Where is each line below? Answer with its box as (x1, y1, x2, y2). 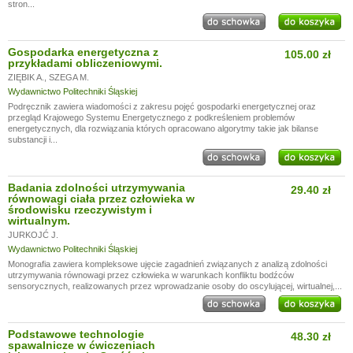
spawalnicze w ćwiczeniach (8, 339, 155, 351)
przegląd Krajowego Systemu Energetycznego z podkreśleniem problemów (8, 113, 295, 122)
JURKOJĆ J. (8, 230, 58, 240)
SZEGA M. (49, 72, 89, 82)
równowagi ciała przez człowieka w (8, 192, 195, 205)
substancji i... (8, 135, 58, 144)
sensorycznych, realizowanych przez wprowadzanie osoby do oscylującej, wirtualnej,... (8, 281, 342, 291)
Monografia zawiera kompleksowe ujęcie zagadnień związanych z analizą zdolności (8, 259, 327, 269)
